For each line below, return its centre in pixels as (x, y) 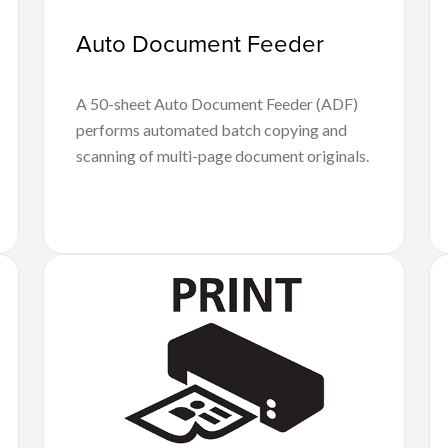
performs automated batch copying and (211, 129)
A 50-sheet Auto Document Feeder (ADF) (216, 103)
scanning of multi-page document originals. (222, 155)
